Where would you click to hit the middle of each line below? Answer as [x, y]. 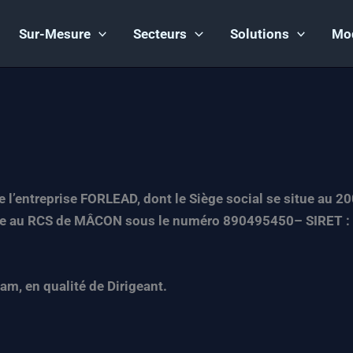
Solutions [259, 33]
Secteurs [160, 33]
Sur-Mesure [55, 33]
